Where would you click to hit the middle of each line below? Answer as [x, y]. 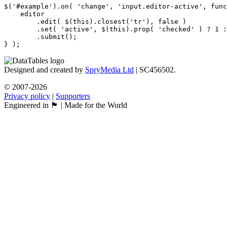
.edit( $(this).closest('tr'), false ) [95, 21]
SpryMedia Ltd [109, 69]
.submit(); [41, 36]
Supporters [73, 96]
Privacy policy [27, 96]
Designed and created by [45, 69]
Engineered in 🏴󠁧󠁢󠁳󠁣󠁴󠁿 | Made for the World [66, 105]
